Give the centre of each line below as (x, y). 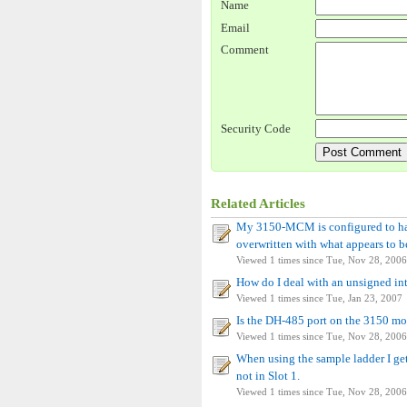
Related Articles (258, 203)
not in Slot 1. (268, 376)
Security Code (256, 129)
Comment (245, 50)
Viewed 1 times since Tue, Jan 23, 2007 (319, 298)
